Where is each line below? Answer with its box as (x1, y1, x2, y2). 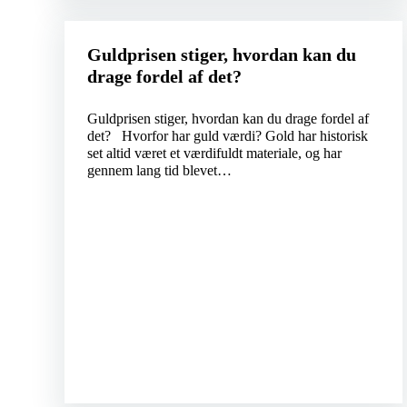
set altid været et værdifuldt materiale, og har (86, 145, 342, 162)
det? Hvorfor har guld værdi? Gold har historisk (86, 128, 368, 144)
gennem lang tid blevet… (86, 163, 232, 179)
